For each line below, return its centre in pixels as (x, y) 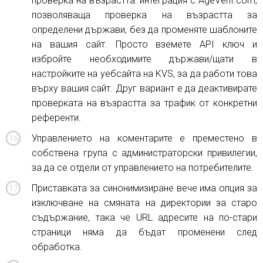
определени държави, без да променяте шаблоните (144, 30)
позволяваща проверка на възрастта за (144, 15)
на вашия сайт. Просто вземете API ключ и (144, 44)
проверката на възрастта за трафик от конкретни (144, 103)
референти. (56, 118)
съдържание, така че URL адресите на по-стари (144, 218)
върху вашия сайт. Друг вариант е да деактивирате (144, 88)
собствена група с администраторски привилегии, (144, 153)
